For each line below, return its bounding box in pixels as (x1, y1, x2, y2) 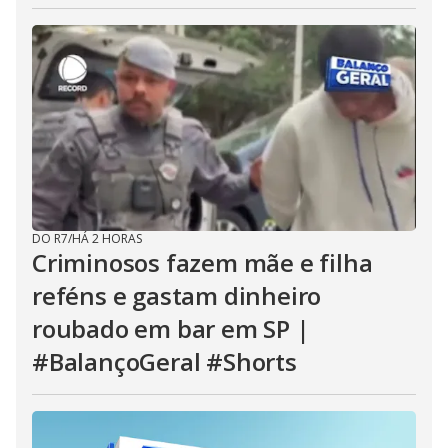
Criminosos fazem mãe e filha (32, 246, 373, 279)
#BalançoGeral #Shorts (32, 345, 297, 378)
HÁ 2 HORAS (72, 230, 142, 247)
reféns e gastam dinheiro (32, 279, 322, 312)
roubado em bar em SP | (32, 312, 310, 345)
